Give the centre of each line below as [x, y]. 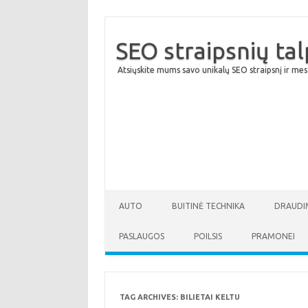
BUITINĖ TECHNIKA [208, 206]
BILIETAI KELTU [210, 297]
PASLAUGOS [142, 236]
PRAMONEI [273, 236]
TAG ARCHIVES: [150, 297]
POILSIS [208, 236]
